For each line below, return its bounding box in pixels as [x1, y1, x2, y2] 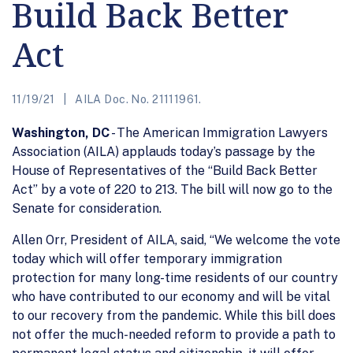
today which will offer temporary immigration [12, 251, 282, 266]
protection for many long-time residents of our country [12, 269, 338, 285]
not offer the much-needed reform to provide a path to [12, 326, 336, 342]
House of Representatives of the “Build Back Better [12, 162, 318, 178]
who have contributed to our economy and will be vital [12, 288, 330, 304]
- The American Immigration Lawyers [110, 124, 328, 140]
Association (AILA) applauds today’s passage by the [12, 143, 315, 159]
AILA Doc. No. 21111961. [72, 92, 202, 106]
